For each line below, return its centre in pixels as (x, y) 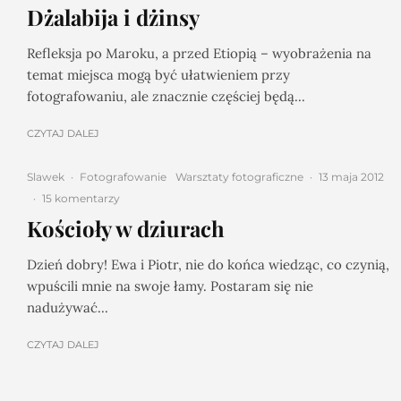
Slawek (46, 177)
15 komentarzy (81, 198)
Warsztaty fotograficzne (239, 177)
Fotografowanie (123, 177)
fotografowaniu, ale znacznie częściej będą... (166, 96)
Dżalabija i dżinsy (113, 17)
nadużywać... (68, 307)
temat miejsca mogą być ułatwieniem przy (158, 75)
